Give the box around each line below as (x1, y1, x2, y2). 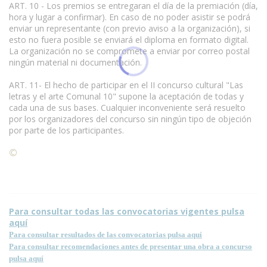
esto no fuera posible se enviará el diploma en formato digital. (9, 33, 249, 45)
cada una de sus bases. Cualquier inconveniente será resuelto (9, 101, 246, 113)
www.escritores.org (9, 67, 83, 79)
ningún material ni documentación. (9, 56, 142, 68)
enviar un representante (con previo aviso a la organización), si (9, 22, 250, 34)
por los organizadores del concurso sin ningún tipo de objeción (9, 113, 252, 125)
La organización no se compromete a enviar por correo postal (9, 45, 250, 57)
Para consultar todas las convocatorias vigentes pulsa (9, 205, 244, 217)
